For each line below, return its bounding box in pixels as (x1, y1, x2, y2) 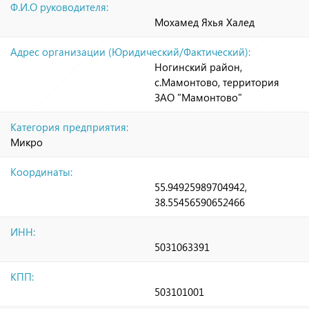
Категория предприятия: (10, 119, 128, 134)
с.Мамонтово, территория (154, 74, 279, 89)
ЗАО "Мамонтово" (154, 90, 242, 104)
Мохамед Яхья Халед (154, 14, 255, 29)
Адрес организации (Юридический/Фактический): (10, 44, 253, 59)
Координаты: (10, 164, 75, 179)
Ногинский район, (154, 59, 242, 74)
